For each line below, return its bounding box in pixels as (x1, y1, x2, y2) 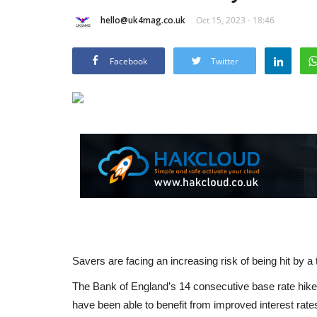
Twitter (211, 54, 238, 67)
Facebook (110, 54, 147, 67)
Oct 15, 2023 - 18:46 (196, 13, 275, 26)
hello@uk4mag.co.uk (100, 13, 185, 26)
